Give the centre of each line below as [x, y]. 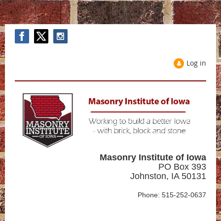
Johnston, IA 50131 [168, 176]
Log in [196, 63]
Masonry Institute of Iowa [153, 157]
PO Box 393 [182, 166]
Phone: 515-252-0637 [172, 195]
